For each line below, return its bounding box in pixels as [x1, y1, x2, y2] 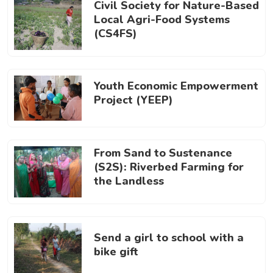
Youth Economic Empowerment [94, 79, 258, 94]
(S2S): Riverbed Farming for [94, 159, 244, 174]
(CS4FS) [94, 26, 137, 41]
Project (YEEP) [94, 93, 173, 108]
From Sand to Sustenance [94, 145, 232, 160]
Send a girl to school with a [94, 230, 244, 245]
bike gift [94, 244, 138, 259]
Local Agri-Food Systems [94, 12, 230, 27]
